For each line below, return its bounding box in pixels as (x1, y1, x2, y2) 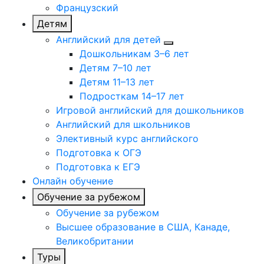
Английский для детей (56, 34, 161, 46)
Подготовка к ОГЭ (56, 147, 141, 159)
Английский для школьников (56, 118, 190, 131)
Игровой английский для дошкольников (56, 104, 244, 117)
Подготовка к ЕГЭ (56, 161, 140, 173)
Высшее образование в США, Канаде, (56, 221, 230, 233)
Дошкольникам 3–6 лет (80, 48, 189, 60)
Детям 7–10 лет (80, 62, 151, 74)
